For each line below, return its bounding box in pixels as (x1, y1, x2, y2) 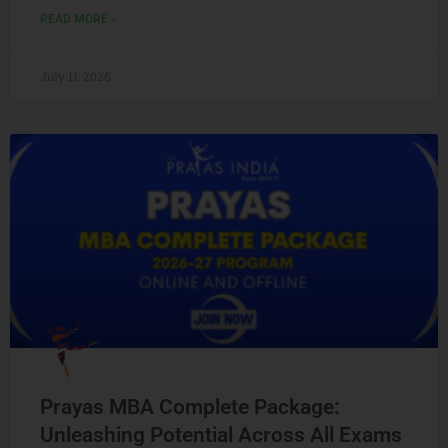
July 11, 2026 (40, 68, 111, 84)
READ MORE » (40, 12, 117, 26)
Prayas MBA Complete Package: (40, 395, 340, 419)
